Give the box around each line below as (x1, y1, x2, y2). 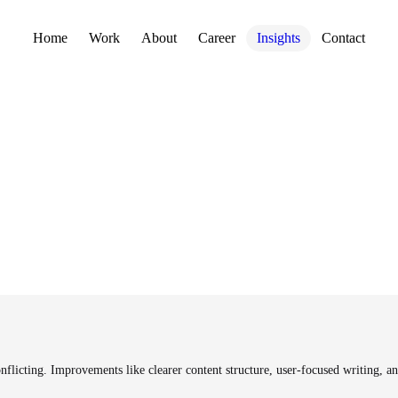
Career (198, 30, 235, 45)
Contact (322, 30, 365, 45)
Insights (257, 30, 300, 45)
